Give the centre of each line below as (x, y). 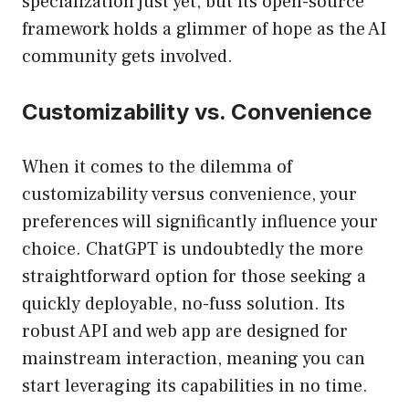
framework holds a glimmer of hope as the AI (204, 30)
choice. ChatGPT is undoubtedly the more (193, 250)
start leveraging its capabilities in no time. (195, 387)
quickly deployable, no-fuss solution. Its (184, 304)
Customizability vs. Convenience (197, 112)
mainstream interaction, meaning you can (194, 359)
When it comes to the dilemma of (157, 168)
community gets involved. (127, 57)
